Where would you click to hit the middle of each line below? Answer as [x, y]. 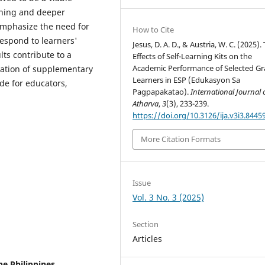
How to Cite [153, 30]
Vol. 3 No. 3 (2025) [169, 197]
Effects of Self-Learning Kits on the [193, 56]
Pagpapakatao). [162, 92]
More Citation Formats [181, 139]
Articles [148, 238]
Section [146, 224]
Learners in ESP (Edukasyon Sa [187, 80]
